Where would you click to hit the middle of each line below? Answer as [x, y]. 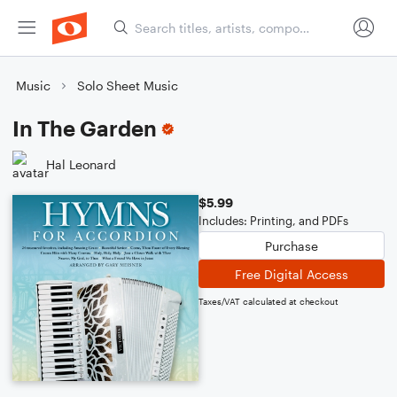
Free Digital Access [292, 274]
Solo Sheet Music [128, 86]
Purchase [292, 245]
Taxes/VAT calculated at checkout [269, 301]
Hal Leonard [81, 164]
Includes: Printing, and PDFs [273, 221]
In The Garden [85, 128]
